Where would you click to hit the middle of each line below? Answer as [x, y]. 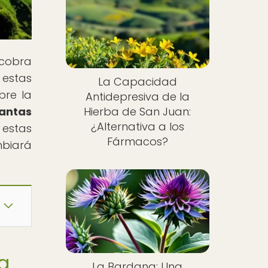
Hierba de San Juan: [138, 112]
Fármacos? [137, 142]
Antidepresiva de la [137, 97]
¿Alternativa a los [137, 127]
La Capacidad [137, 82]
